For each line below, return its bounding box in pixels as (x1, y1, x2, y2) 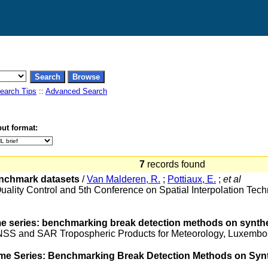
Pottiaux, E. (167, 174, 216, 184)
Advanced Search (45, 87, 107, 96)
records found (145, 159, 210, 169)
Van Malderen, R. (87, 174, 160, 184)
